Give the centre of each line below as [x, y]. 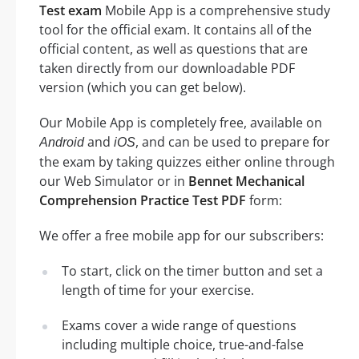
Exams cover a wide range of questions [179, 325]
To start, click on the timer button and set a [192, 270]
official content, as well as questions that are [173, 48]
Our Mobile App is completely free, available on [181, 122]
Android [62, 142]
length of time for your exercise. [158, 290]
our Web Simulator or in [114, 181]
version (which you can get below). [143, 87]
